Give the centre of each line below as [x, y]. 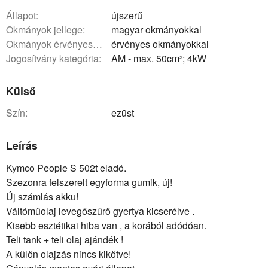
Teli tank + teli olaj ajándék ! [65, 239]
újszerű [127, 15]
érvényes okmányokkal [160, 44]
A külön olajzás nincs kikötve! [68, 254]
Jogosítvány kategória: [56, 58]
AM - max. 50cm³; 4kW [159, 58]
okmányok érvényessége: [53, 44]
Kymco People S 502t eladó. [66, 167]
